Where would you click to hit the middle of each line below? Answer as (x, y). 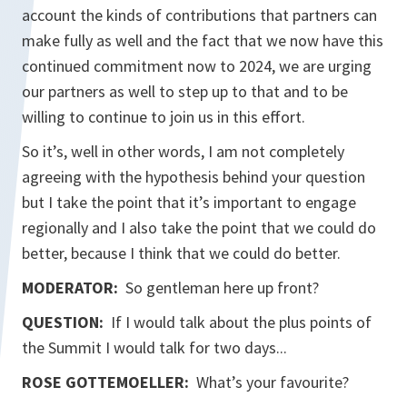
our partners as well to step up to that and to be (185, 91)
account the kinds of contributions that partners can (199, 15)
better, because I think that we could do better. (181, 253)
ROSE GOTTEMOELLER (103, 382)
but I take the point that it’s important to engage (189, 202)
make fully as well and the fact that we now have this (203, 40)
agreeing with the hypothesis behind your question (194, 177)
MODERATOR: (74, 288)
